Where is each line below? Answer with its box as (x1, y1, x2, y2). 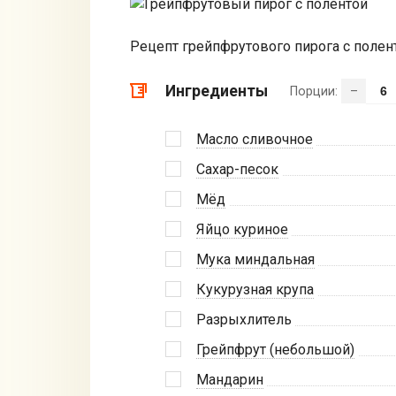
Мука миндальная (196, 251, 315, 269)
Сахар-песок (196, 161, 278, 179)
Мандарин (196, 371, 263, 389)
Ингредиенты (165, 82, 268, 101)
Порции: (290, 84, 341, 100)
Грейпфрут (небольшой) (196, 341, 354, 359)
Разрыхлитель (196, 311, 292, 329)
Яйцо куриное (196, 221, 288, 239)
